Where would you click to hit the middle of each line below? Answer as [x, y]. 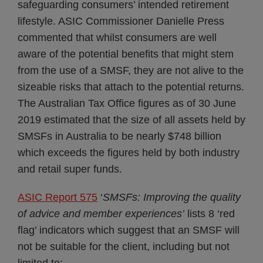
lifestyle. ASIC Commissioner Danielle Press [121, 21]
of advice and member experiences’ [102, 214]
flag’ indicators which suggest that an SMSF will [129, 230]
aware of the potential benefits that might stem [126, 54]
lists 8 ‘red [211, 214]
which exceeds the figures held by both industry [129, 153]
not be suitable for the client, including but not [124, 247]
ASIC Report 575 [58, 197]
